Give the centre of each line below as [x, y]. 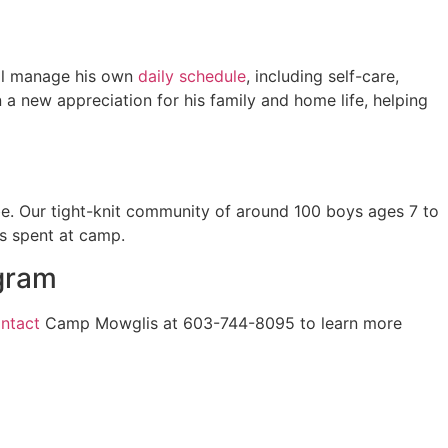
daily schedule [192, 75]
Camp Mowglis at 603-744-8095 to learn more [221, 322]
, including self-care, [322, 75]
